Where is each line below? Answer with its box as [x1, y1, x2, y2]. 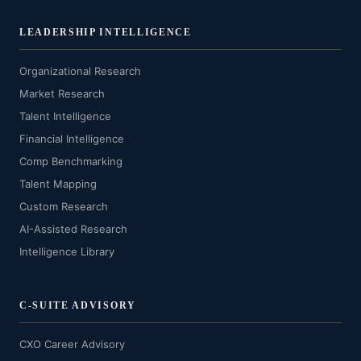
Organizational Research [19, 64, 141, 77]
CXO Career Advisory [19, 338, 125, 351]
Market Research [19, 87, 105, 100]
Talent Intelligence [19, 110, 111, 122]
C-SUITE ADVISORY [19, 300, 136, 311]
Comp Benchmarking [19, 155, 122, 168]
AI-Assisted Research [19, 222, 127, 235]
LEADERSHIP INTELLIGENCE [19, 27, 192, 38]
